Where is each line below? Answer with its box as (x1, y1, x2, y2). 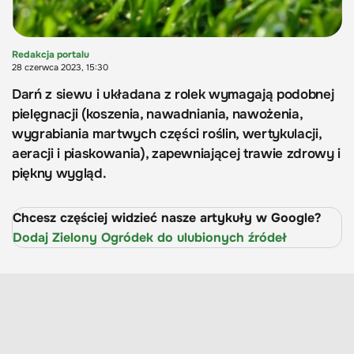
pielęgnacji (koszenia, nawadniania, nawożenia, (12, 106, 303, 123)
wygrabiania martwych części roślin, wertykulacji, (12, 126, 322, 143)
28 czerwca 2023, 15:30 (12, 62, 108, 73)
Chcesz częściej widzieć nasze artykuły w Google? (13, 209, 321, 227)
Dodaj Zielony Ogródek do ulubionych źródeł (13, 229, 287, 247)
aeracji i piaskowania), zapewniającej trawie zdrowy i (12, 145, 341, 163)
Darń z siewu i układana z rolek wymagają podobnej (12, 86, 334, 104)
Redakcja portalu (12, 48, 89, 62)
